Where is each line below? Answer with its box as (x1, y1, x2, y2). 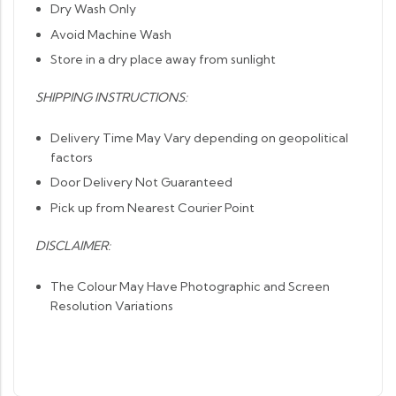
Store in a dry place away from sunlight (49, 50, 276, 67)
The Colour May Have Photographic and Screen (49, 278, 330, 294)
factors (49, 148, 93, 165)
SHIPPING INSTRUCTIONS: (35, 88, 187, 105)
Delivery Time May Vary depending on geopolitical (49, 129, 348, 146)
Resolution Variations (49, 297, 173, 314)
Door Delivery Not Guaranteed (49, 174, 232, 191)
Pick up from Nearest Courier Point (49, 199, 255, 216)
